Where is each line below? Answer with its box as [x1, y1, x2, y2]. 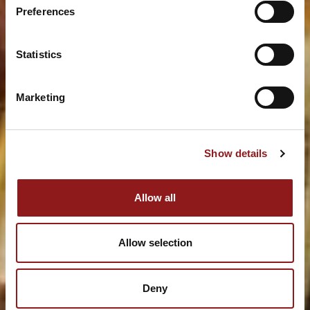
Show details [204, 147, 268, 159]
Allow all [134, 191, 176, 203]
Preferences [16, 5, 75, 17]
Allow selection [118, 237, 192, 248]
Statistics [16, 48, 62, 60]
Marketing [16, 91, 65, 103]
